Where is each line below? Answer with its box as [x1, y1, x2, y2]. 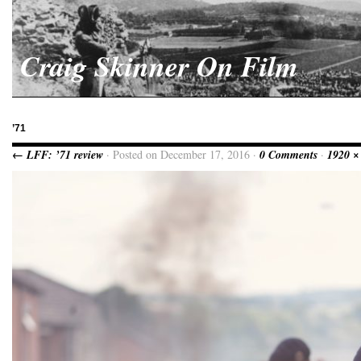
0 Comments [259, 147, 317, 163]
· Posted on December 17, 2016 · [103, 147, 259, 162]
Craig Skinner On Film [20, 45, 298, 86]
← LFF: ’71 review [12, 147, 103, 163]
